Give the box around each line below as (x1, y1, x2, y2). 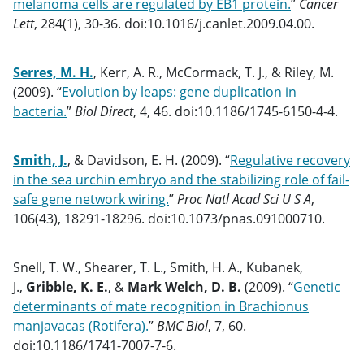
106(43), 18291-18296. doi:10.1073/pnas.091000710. (13, 210, 325, 227)
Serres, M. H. (13, 63, 93, 81)
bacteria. (13, 102, 67, 120)
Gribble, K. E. (26, 278, 108, 296)
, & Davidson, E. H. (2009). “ (67, 151, 230, 169)
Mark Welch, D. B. (128, 278, 241, 296)
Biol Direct (75, 102, 133, 120)
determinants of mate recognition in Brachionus (13, 297, 309, 315)
